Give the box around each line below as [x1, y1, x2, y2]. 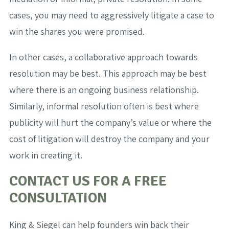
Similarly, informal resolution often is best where [9, 100, 199, 112]
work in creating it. [9, 149, 82, 162]
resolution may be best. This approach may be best [9, 67, 207, 80]
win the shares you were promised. [9, 26, 145, 38]
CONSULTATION [9, 189, 107, 207]
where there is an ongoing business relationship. [9, 84, 199, 96]
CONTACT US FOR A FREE [9, 172, 167, 190]
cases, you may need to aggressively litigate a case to [9, 9, 214, 21]
